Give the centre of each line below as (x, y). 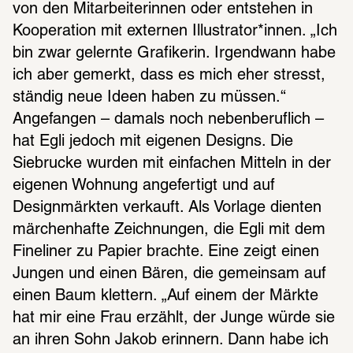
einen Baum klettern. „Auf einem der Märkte (165, 296)
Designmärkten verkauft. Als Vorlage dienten (167, 208)
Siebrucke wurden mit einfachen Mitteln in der (172, 163)
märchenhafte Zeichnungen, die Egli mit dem (169, 230)
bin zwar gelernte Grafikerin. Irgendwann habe (174, 53)
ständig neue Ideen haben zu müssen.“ (149, 97)
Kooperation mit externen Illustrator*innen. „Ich (175, 31)
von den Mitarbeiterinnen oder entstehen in (163, 9)
